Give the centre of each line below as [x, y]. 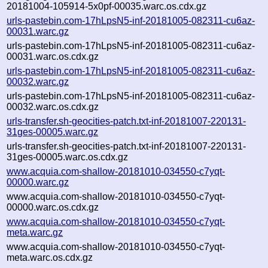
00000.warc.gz [38, 182]
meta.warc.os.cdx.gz [50, 257]
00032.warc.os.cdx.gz [53, 106]
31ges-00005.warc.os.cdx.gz [68, 157]
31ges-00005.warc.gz [53, 132]
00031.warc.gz [38, 31]
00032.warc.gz [38, 81]
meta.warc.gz [35, 232]
